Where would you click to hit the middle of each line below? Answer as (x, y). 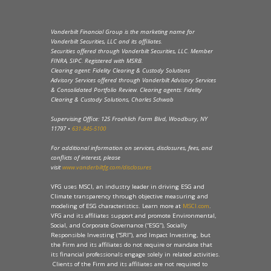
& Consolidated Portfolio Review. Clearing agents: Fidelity (127, 90)
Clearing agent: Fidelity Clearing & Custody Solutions (120, 70)
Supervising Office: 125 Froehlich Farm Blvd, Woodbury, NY (129, 119)
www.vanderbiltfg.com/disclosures (107, 167)
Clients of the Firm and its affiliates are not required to (129, 264)
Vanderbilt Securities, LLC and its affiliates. (106, 41)
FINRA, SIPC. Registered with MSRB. (98, 61)
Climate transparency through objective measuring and (129, 196)
